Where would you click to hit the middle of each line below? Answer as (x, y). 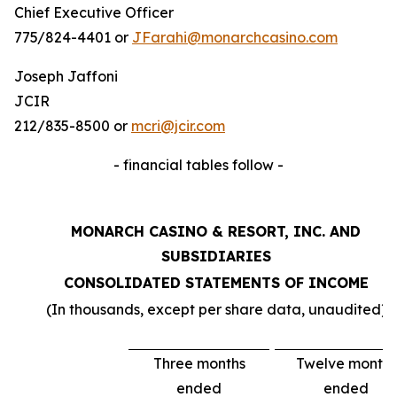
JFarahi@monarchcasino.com (235, 37)
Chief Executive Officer (94, 12)
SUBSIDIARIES (216, 256)
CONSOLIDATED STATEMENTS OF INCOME (216, 283)
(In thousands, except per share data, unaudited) (216, 309)
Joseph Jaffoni (66, 76)
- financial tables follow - (198, 165)
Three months (199, 363)
